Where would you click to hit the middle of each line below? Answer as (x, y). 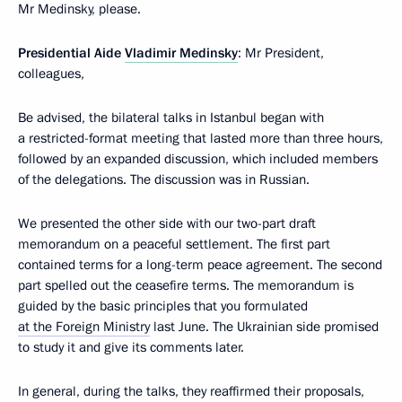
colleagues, (51, 74)
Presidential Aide (71, 53)
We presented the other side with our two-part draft (167, 223)
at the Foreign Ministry (84, 327)
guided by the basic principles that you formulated (163, 306)
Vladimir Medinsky (181, 53)
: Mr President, (281, 53)
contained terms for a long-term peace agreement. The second (200, 265)
